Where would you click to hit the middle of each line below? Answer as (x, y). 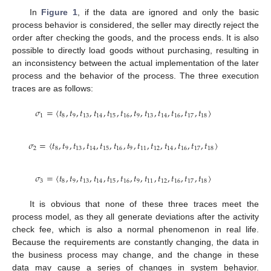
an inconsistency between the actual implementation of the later (135, 63)
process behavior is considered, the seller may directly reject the (135, 24)
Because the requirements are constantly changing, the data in (135, 242)
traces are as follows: (53, 88)
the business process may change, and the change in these (135, 254)
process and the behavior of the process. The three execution (135, 75)
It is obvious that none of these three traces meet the (144, 204)
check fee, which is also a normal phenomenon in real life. (135, 229)
